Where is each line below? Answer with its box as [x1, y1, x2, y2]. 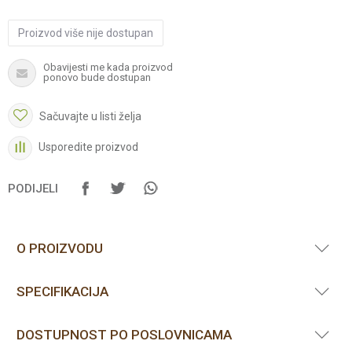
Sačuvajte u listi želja [39, 110, 141, 123]
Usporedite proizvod [38, 141, 138, 154]
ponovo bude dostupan [43, 71, 151, 83]
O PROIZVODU [16, 240, 103, 256]
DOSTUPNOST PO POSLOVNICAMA [16, 327, 232, 343]
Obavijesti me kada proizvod [43, 61, 173, 73]
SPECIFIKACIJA [16, 284, 108, 299]
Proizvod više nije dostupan [18, 27, 153, 39]
